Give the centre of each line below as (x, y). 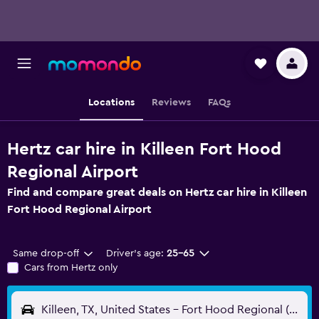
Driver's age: (135, 253)
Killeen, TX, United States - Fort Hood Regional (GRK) (293, 310)
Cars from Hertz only (71, 268)
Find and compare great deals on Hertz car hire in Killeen (157, 192)
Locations (111, 103)
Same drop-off (46, 253)
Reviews (171, 103)
